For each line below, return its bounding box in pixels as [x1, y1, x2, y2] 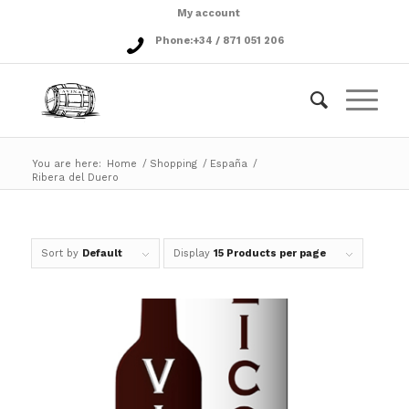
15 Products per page [213, 247, 326, 259]
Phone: [154, 35, 193, 47]
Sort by [40, 247, 82, 259]
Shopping [149, 158, 197, 170]
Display [173, 247, 214, 259]
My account [177, 7, 241, 19]
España [209, 158, 247, 170]
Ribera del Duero [31, 172, 119, 184]
